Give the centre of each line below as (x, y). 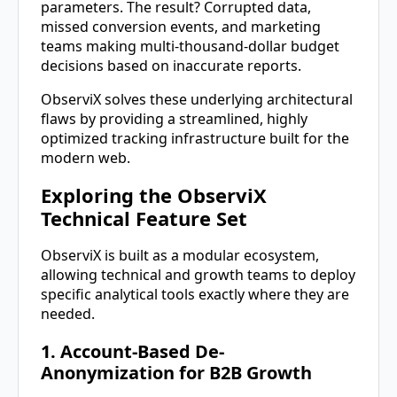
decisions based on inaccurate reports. (171, 65)
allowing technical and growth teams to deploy (198, 275)
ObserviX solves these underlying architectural (197, 99)
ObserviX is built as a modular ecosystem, (180, 256)
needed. (68, 314)
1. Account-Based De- (132, 352)
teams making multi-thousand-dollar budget (190, 46)
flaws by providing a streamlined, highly (174, 118)
